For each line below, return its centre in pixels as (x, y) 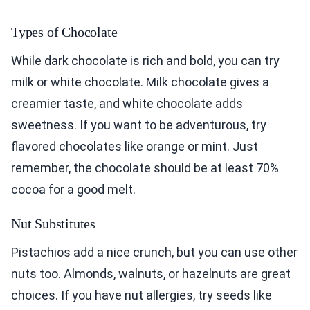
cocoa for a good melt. (73, 190)
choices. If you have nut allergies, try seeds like (142, 295)
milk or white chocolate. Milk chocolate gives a (140, 82)
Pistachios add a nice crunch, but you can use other (154, 253)
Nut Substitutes (53, 224)
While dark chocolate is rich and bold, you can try (145, 61)
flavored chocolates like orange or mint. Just (135, 147)
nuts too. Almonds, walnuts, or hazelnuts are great (151, 274)
